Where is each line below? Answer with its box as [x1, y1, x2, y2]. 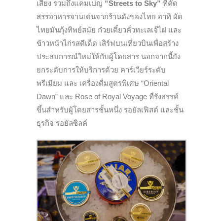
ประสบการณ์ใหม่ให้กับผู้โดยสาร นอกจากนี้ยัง [37, 52, 181, 61]
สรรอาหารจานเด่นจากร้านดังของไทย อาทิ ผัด [37, 12, 183, 21]
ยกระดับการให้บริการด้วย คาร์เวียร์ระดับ [37, 66, 166, 74]
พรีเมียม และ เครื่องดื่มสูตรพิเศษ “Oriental [37, 79, 169, 88]
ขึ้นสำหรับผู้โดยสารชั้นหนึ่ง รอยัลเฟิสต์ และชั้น [37, 106, 184, 114]
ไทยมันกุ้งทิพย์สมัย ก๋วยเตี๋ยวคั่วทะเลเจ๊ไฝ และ [37, 26, 182, 35]
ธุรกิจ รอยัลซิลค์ [37, 119, 87, 128]
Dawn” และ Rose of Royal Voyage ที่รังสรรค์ [37, 92, 179, 101]
